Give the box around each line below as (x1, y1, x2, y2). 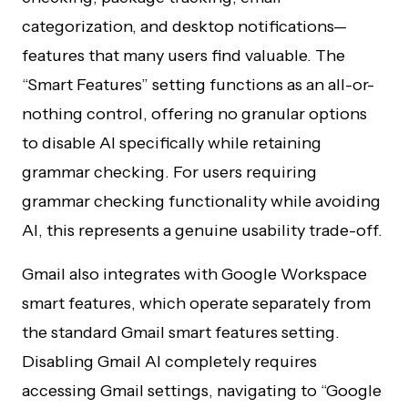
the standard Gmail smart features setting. (22, 322, 340, 342)
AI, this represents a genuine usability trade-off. (22, 220, 382, 240)
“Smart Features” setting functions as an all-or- (22, 75, 374, 95)
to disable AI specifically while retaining (22, 133, 321, 153)
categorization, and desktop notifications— (22, 16, 347, 36)
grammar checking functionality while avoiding (22, 191, 381, 211)
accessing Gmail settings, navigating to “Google (22, 381, 382, 401)
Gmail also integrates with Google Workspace (22, 264, 367, 284)
